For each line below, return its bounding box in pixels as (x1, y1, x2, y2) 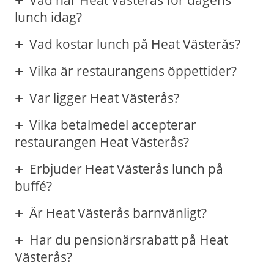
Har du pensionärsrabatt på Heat (29, 231, 228, 249)
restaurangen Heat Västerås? (15, 133, 189, 151)
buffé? (15, 177, 52, 195)
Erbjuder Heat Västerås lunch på (29, 160, 223, 178)
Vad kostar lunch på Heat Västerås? (29, 35, 240, 53)
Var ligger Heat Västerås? (29, 89, 179, 107)
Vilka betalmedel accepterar (29, 116, 196, 134)
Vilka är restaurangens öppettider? (29, 62, 237, 80)
